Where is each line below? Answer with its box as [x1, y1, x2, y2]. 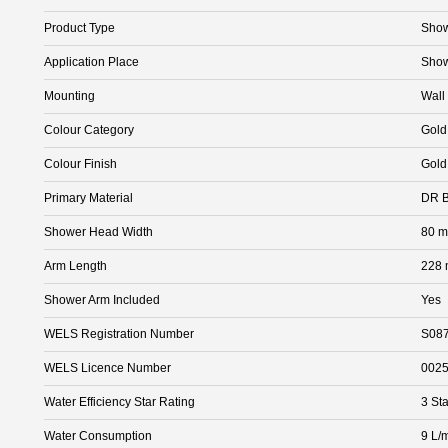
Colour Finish [44, 156, 117, 171]
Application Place [44, 54, 139, 69]
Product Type [44, 20, 115, 35]
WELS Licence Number [44, 360, 171, 375]
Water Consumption [44, 428, 152, 443]
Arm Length [44, 258, 107, 273]
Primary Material [44, 190, 133, 205]
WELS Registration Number [44, 326, 194, 341]
